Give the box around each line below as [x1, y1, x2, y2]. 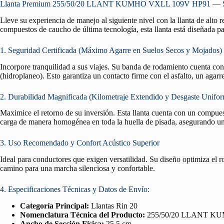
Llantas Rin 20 [89, 201, 137, 210]
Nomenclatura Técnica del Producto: [20, 210, 145, 219]
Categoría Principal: [20, 201, 89, 210]
